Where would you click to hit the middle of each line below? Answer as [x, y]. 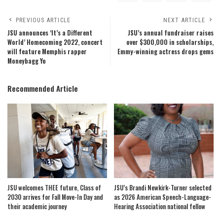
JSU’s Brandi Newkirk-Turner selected [163, 187]
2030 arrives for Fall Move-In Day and [55, 197]
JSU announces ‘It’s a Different [50, 33]
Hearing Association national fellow [160, 206]
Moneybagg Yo [27, 61]
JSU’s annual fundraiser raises [171, 33]
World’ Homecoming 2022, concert [55, 42]
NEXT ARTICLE [184, 20]
